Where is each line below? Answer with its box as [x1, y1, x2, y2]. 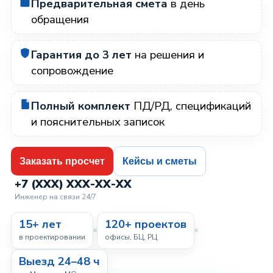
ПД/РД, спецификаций [130, 97, 251, 113]
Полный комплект [31, 97, 130, 113]
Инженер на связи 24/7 [15, 191, 96, 202]
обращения [31, 11, 89, 27]
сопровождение [31, 62, 113, 78]
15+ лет [19, 216, 62, 232]
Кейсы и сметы [122, 155, 197, 166]
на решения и [132, 46, 204, 62]
